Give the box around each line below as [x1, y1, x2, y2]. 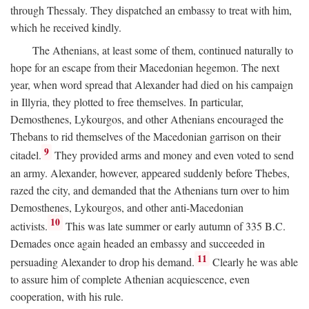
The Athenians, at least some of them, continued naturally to [32, 43, 293, 58]
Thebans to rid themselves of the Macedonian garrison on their [10, 129, 281, 144]
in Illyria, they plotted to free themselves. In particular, [10, 94, 243, 110]
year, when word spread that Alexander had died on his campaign [10, 77, 293, 92]
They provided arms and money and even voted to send [52, 148, 295, 163]
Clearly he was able [210, 255, 299, 270]
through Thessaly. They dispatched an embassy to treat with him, [10, 3, 292, 18]
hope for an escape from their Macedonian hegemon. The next [10, 60, 279, 75]
